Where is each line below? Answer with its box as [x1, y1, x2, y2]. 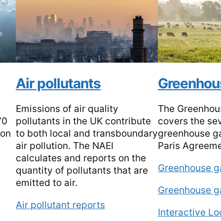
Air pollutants [15, 75, 101, 92]
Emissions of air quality [15, 103, 118, 115]
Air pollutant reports [15, 199, 105, 211]
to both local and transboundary [15, 128, 158, 140]
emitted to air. [15, 177, 77, 189]
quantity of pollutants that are [15, 165, 148, 177]
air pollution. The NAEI [15, 140, 113, 152]
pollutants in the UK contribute [15, 115, 151, 127]
